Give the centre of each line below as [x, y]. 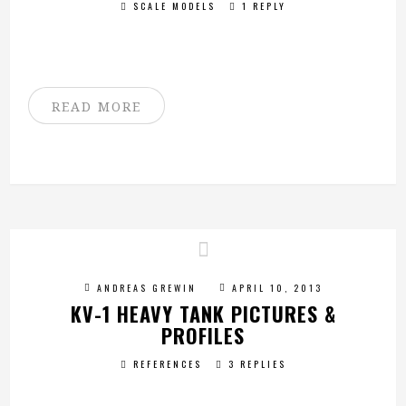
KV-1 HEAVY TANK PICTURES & [203, 314]
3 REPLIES [257, 364]
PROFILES [203, 335]
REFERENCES [167, 364]
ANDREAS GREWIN [146, 288]
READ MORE [97, 106]
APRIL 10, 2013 [277, 288]
